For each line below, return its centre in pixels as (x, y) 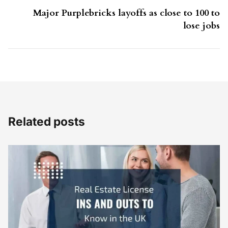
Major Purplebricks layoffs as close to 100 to (126, 13)
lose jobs (202, 26)
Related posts (47, 122)
